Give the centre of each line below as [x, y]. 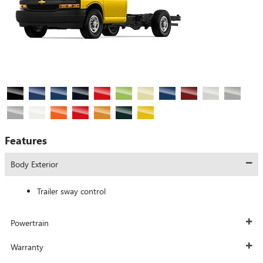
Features [26, 140]
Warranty [27, 247]
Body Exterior [34, 164]
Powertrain [30, 223]
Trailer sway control [71, 191]
